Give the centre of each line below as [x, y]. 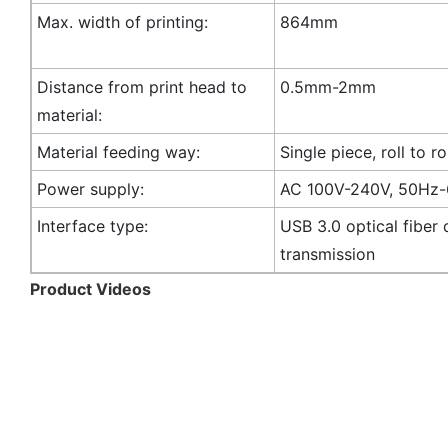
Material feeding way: [118, 151]
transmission [327, 253]
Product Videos [90, 288]
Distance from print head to [141, 86]
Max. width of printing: [122, 21]
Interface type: [92, 225]
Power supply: [90, 188]
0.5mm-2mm [327, 86]
